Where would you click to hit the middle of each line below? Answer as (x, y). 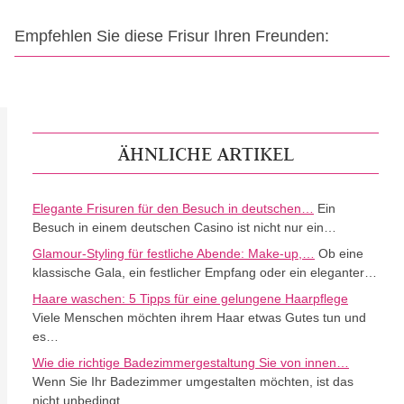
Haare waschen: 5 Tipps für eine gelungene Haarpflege (190, 298)
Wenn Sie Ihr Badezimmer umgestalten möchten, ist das (193, 381)
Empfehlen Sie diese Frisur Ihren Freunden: (172, 36)
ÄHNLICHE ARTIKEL (206, 153)
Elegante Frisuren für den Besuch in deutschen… (173, 208)
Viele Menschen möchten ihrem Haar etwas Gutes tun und (199, 317)
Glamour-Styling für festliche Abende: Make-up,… (174, 253)
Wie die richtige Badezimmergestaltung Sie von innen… (191, 363)
